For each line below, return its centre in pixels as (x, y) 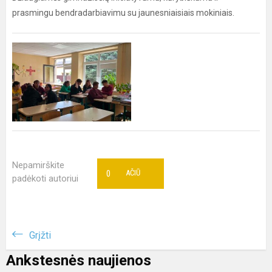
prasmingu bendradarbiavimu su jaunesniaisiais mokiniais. (123, 13)
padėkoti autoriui (45, 178)
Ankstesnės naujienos (79, 260)
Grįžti (40, 235)
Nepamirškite (38, 165)
